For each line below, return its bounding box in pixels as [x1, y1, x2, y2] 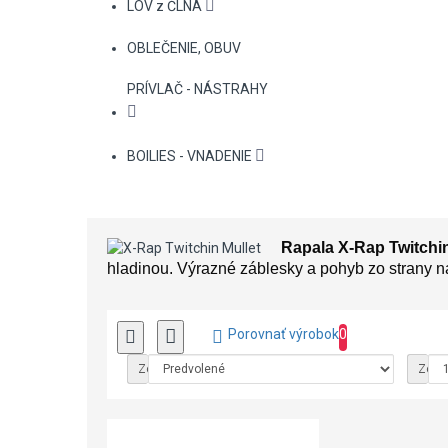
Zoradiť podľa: [138, 361, 215, 376]
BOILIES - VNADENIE [127, 147, 252, 164]
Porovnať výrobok [228, 325, 339, 342]
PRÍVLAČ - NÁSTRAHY [127, 80, 268, 97]
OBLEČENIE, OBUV [127, 39, 241, 56]
